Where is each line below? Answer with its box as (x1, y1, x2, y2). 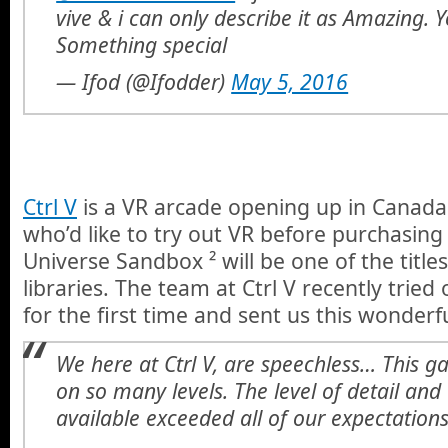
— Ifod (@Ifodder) (56, 66, 232, 96)
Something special (56, 29, 228, 59)
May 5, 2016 (231, 66, 349, 96)
